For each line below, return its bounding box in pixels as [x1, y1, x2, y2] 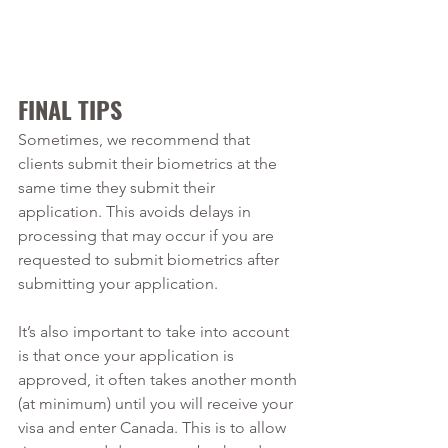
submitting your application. [18, 273, 222, 293]
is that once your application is [18, 345, 238, 365]
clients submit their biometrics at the [18, 153, 281, 173]
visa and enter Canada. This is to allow [18, 417, 290, 437]
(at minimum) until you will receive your [18, 393, 297, 413]
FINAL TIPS [18, 90, 122, 127]
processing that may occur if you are [18, 225, 278, 245]
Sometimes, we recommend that [18, 129, 254, 149]
